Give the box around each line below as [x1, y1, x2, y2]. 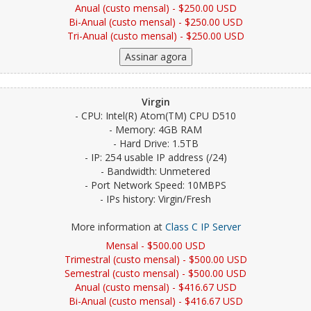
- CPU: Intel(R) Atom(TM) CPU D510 [75, 109, 236, 122]
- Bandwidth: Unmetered [101, 165, 210, 178]
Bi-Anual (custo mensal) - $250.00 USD [68, 15, 243, 28]
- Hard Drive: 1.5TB [112, 137, 199, 150]
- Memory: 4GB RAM [109, 123, 202, 136]
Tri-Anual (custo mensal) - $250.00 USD [67, 29, 244, 42]
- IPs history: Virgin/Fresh [100, 192, 211, 205]
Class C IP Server [165, 220, 241, 233]
